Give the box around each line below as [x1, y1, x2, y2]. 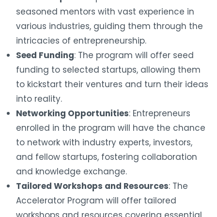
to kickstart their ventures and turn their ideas [16, 78, 208, 90]
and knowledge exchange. [16, 165, 127, 177]
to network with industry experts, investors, [16, 136, 192, 148]
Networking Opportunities [16, 107, 129, 119]
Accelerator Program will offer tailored [16, 194, 176, 206]
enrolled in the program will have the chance [16, 122, 205, 134]
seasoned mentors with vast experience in [16, 5, 194, 17]
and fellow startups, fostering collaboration [16, 151, 197, 163]
